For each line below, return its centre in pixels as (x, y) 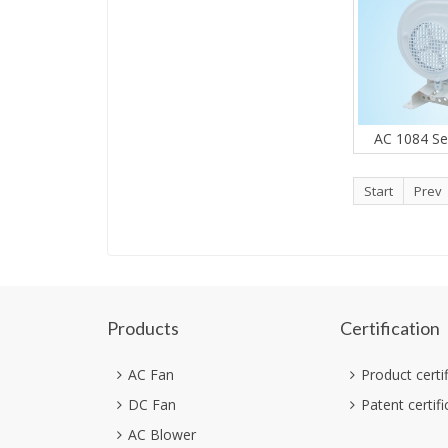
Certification (390, 328)
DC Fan (152, 405)
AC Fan (151, 375)
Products (143, 328)
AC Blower (162, 435)
